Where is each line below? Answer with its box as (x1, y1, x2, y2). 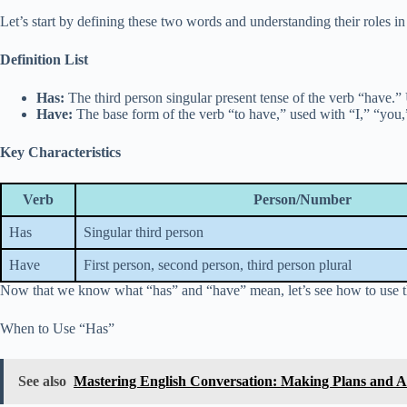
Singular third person (84, 224, 203, 240)
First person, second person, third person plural (84, 257, 352, 273)
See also (18, 373, 66, 389)
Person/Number (253, 192, 352, 207)
